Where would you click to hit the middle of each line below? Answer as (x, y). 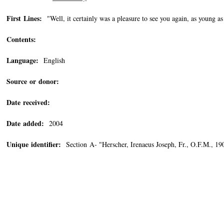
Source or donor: (33, 81)
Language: (22, 60)
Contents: (21, 39)
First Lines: (24, 18)
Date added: (25, 123)
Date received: (28, 102)
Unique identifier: (34, 144)
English (52, 60)
